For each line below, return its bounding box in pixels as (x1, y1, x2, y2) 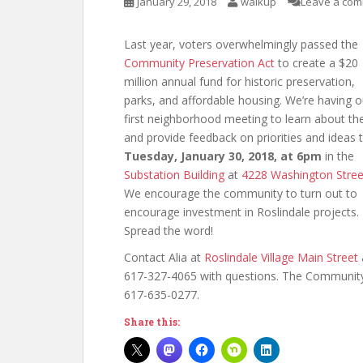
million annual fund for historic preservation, (124, 74, 355, 89)
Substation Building (124, 167, 224, 182)
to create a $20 (275, 55, 358, 70)
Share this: (124, 315, 180, 328)
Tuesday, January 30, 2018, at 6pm (124, 148, 322, 164)
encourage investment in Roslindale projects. (124, 204, 359, 220)
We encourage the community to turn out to (124, 186, 357, 201)
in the (322, 148, 354, 164)
